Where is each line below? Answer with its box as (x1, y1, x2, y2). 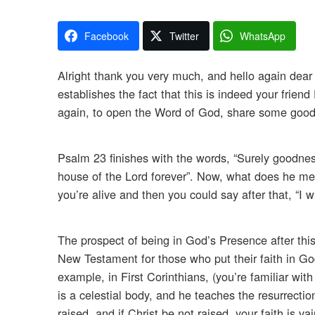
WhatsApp (240, 29, 285, 44)
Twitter (169, 29, 199, 44)
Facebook (84, 29, 129, 44)
